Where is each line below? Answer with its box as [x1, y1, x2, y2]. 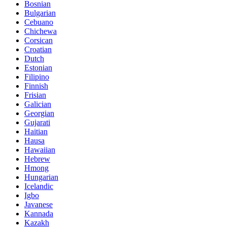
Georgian [24, 109, 54, 118]
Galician [24, 100, 51, 109]
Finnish [24, 82, 48, 91]
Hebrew [24, 155, 50, 164]
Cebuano [24, 18, 53, 27]
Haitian [24, 127, 48, 136]
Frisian [24, 91, 46, 100]
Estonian [24, 63, 52, 72]
